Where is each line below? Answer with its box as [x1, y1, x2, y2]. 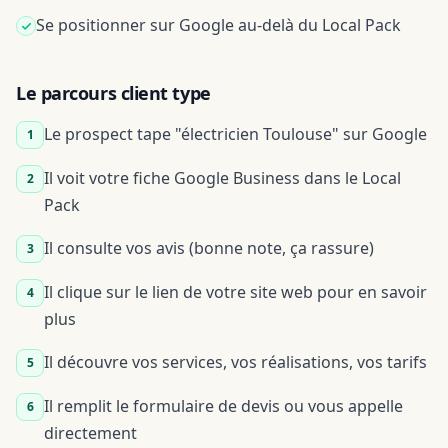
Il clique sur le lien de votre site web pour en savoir [44, 281, 427, 303]
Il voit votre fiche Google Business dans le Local [44, 167, 401, 189]
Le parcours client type [16, 81, 211, 105]
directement [44, 422, 137, 444]
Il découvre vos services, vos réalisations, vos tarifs [44, 351, 427, 373]
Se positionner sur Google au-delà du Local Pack [36, 14, 401, 36]
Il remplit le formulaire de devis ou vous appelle [44, 395, 403, 417]
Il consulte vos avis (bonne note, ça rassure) [44, 237, 374, 259]
